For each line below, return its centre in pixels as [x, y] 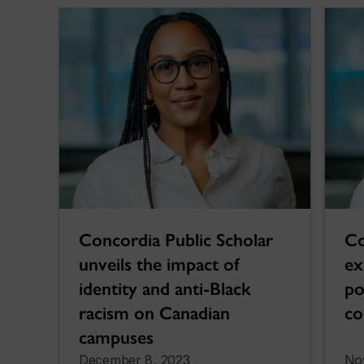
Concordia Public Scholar [176, 240]
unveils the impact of [159, 264]
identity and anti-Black [165, 288]
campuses [116, 337]
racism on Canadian [154, 313]
